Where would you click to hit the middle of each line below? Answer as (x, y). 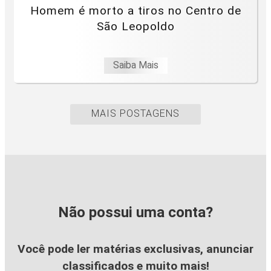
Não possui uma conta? (135, 213)
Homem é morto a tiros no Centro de (135, 11)
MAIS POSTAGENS (135, 113)
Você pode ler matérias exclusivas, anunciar (135, 249)
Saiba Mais (135, 65)
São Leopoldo (135, 27)
